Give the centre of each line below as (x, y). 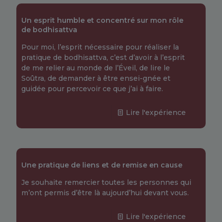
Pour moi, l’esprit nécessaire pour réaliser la (100, 47)
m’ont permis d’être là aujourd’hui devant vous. (105, 193)
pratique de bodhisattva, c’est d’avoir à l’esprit (103, 57)
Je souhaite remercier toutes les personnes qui (106, 182)
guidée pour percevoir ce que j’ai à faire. (92, 89)
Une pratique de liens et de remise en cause (102, 165)
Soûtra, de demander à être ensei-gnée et (96, 78)
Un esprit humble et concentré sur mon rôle (102, 20)
